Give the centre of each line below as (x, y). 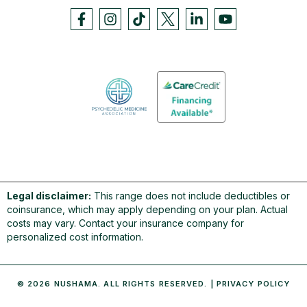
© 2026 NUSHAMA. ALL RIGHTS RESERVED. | (116, 283)
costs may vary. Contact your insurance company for (125, 223)
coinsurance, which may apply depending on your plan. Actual (147, 209)
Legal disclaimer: (49, 195)
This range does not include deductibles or (191, 195)
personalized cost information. (75, 236)
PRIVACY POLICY (253, 283)
